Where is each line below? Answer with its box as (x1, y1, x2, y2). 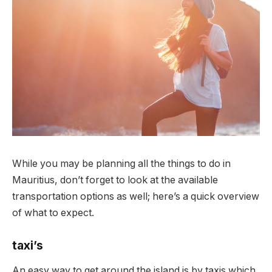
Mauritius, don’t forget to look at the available (12, 174, 218, 186)
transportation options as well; (12, 190, 152, 202)
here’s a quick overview (152, 190, 259, 202)
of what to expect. (12, 206, 94, 219)
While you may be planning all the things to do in (12, 157, 231, 169)
